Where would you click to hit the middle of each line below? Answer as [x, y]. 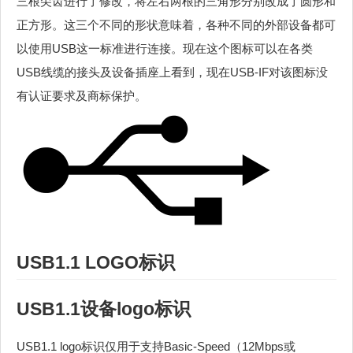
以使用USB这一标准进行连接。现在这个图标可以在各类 [165, 49]
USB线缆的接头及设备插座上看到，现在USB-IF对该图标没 [172, 72]
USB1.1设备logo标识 [104, 310]
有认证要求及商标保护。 [82, 96]
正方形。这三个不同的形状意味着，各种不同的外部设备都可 [176, 25]
